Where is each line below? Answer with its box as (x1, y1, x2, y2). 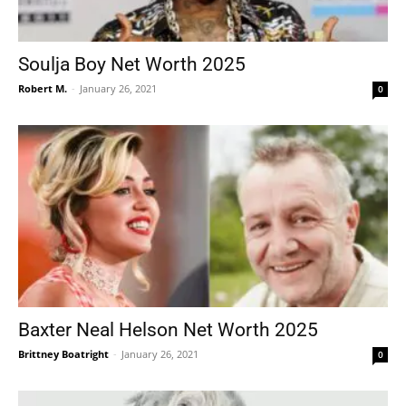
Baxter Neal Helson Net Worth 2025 (18, 319, 318, 342)
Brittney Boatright (18, 347, 109, 362)
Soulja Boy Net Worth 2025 (18, 53, 246, 75)
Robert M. (18, 81, 67, 95)
